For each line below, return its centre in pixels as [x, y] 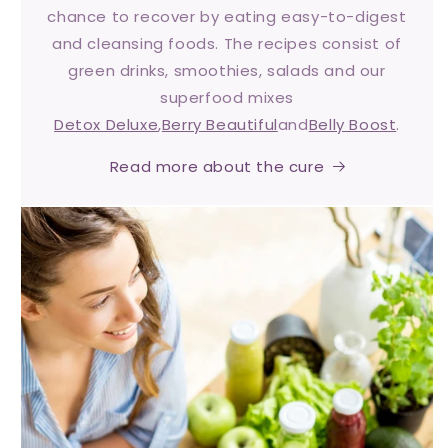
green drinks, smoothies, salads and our [227, 70]
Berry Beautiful [219, 124]
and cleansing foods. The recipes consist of [227, 43]
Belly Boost [352, 124]
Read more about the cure [217, 166]
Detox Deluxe [106, 124]
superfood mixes [227, 97]
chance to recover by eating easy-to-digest [227, 16]
